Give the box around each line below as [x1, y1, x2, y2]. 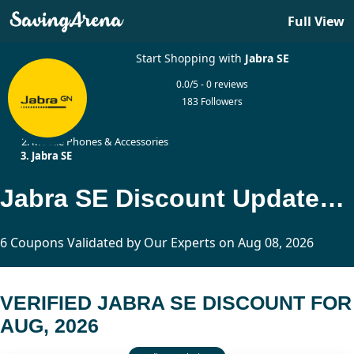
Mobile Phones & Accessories [32, 134, 168, 149]
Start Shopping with [135, 51, 245, 66]
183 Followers [182, 95, 243, 108]
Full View [288, 13, 345, 30]
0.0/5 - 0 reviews [176, 77, 249, 91]
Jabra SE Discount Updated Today [319, 183, 345, 213]
